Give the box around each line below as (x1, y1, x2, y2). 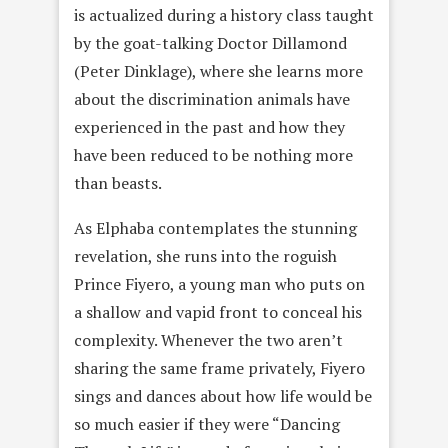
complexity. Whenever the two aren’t (74, 329, 343, 352)
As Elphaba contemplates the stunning (74, 217, 357, 240)
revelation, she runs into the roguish (74, 245, 337, 268)
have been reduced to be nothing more (74, 144, 353, 167)
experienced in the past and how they (74, 116, 345, 139)
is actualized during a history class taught (74, 4, 374, 27)
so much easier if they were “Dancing (74, 413, 340, 436)
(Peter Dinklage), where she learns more (74, 60, 363, 83)
